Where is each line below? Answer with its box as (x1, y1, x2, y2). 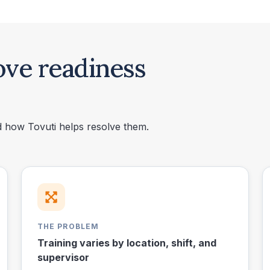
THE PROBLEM (37, 222, 99, 231)
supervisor (37, 251, 89, 264)
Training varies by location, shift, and (37, 237, 216, 250)
